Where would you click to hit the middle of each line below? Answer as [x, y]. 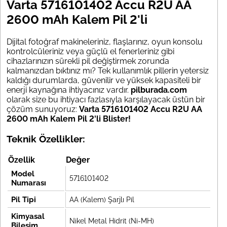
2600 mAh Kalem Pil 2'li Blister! [69, 119]
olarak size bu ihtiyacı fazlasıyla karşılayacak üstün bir [106, 99]
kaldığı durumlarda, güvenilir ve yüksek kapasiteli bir [104, 80]
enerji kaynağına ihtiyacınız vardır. [69, 90]
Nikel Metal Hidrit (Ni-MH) [112, 221]
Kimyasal [28, 217]
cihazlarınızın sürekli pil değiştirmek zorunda [88, 61]
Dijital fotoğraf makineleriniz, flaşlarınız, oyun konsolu [105, 42]
